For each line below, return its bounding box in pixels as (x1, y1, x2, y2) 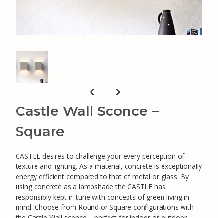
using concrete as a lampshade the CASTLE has (16, 182, 165, 191)
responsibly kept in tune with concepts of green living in (16, 192, 189, 201)
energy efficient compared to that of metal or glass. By (16, 171, 189, 181)
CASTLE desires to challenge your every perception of (16, 151, 184, 161)
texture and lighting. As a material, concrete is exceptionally (16, 161, 202, 171)
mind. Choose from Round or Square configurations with (16, 202, 194, 212)
